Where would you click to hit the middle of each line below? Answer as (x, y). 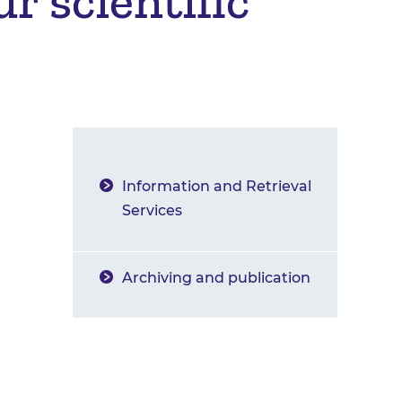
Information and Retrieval (217, 186)
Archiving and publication (216, 278)
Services (152, 210)
